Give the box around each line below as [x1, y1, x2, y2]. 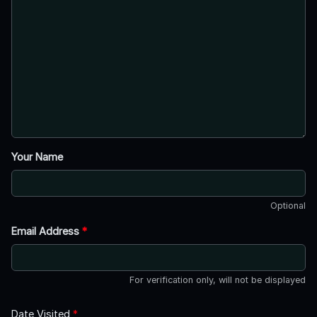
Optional [270, 200, 306, 211]
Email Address [11, 224, 82, 237]
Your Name [11, 150, 63, 163]
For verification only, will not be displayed [129, 274, 306, 285]
